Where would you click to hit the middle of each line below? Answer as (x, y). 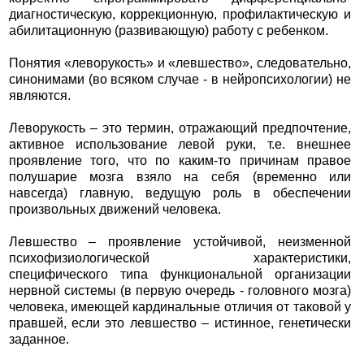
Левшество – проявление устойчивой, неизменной (180, 242)
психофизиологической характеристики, (180, 258)
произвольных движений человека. (115, 210)
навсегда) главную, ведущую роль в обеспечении (180, 193)
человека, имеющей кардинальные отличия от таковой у (180, 307)
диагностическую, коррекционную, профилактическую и (180, 15)
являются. (39, 96)
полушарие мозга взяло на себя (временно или (180, 177)
